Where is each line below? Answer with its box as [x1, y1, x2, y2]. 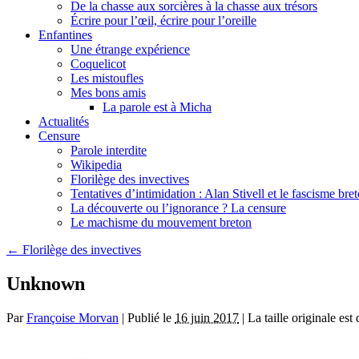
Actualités [38, 115, 89, 128]
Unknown [6, 272, 85, 294]
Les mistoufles [71, 71, 143, 85]
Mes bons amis [71, 86, 146, 99]
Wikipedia [71, 158, 122, 171]
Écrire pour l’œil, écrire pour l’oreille [71, 14, 256, 27]
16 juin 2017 [175, 310, 239, 325]
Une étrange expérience [71, 42, 190, 56]
